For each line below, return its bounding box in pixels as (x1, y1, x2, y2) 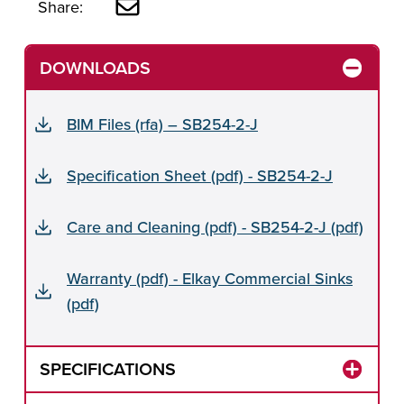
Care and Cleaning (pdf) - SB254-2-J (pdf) (67, 215, 363, 238)
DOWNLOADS (40, 55, 151, 81)
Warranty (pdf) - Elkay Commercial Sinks (67, 266, 353, 289)
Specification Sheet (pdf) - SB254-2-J (67, 163, 333, 187)
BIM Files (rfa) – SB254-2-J (67, 112, 258, 135)
